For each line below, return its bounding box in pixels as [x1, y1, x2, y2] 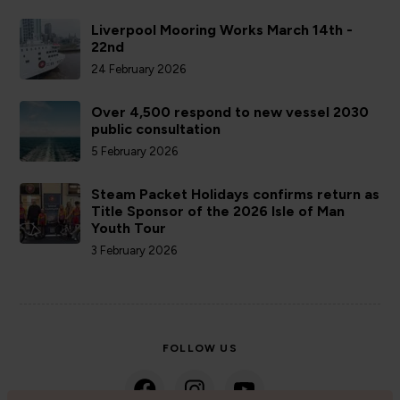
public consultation [91, 121, 221, 138]
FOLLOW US [162, 342, 237, 355]
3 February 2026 [91, 244, 178, 258]
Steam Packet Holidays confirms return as [91, 186, 380, 204]
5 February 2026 [91, 145, 179, 159]
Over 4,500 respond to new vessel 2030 [91, 104, 370, 121]
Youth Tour [91, 220, 167, 237]
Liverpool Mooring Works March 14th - [91, 21, 354, 39]
